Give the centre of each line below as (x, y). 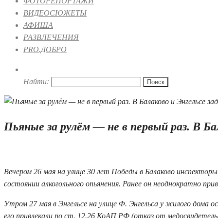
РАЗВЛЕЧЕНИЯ (51, 37)
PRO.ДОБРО (45, 49)
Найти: (36, 82)
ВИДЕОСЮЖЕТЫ (55, 13)
